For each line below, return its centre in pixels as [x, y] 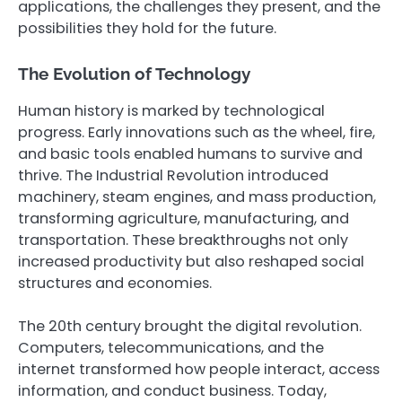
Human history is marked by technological [171, 110]
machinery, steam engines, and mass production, [197, 197]
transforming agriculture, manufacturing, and [184, 218]
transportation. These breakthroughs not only [183, 240]
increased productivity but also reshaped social [191, 261]
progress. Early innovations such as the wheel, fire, [197, 132]
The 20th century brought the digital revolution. [190, 326]
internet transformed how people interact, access [199, 369]
